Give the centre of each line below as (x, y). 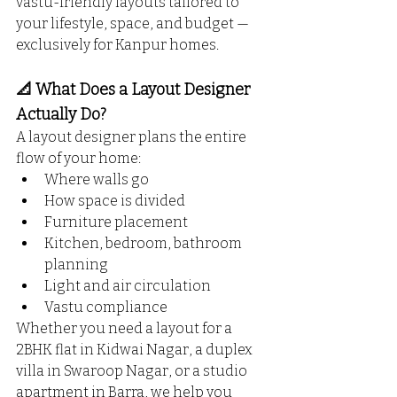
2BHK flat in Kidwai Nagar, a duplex (136, 350)
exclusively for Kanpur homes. (117, 45)
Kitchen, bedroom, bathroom (144, 244)
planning (76, 265)
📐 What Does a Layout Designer (135, 90)
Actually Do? (61, 115)
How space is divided (115, 201)
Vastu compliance (106, 307)
